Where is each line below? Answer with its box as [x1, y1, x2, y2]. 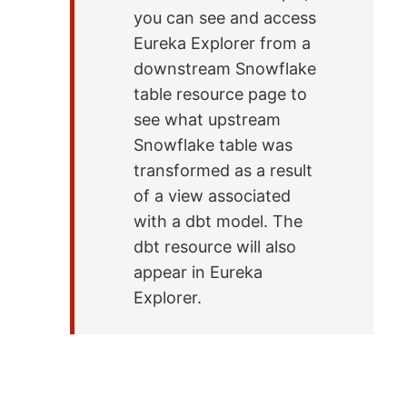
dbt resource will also [134, 237, 297, 257]
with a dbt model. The [134, 212, 303, 232]
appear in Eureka [134, 263, 263, 283]
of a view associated [134, 186, 292, 206]
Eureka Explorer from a [134, 34, 312, 54]
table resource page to [134, 84, 308, 104]
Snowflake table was [134, 135, 293, 155]
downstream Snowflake [134, 59, 317, 79]
